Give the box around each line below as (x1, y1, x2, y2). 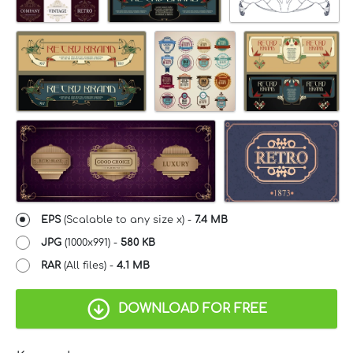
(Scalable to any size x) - (61, 214, 195, 225)
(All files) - (61, 259, 117, 271)
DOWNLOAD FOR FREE (117, 301, 267, 316)
